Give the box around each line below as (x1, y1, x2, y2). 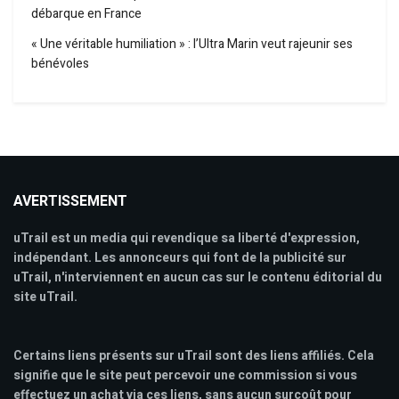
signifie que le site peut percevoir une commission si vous (13, 366, 357, 386)
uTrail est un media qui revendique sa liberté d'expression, (13, 229, 360, 248)
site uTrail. (13, 288, 77, 307)
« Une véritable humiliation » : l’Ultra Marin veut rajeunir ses (31, 35, 353, 54)
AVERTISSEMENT (13, 191, 127, 213)
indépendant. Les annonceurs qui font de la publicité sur (13, 248, 346, 268)
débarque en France (31, 4, 142, 24)
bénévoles (31, 54, 89, 74)
